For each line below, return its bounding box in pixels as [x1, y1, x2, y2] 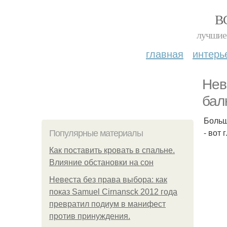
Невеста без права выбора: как [49, 175, 167, 184]
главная [146, 46, 183, 61]
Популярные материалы [49, 128, 143, 138]
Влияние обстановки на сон [49, 158, 154, 167]
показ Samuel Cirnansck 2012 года [49, 187, 177, 196]
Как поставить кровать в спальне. [49, 146, 175, 155]
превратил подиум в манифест [49, 200, 166, 208]
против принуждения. [49, 212, 130, 220]
